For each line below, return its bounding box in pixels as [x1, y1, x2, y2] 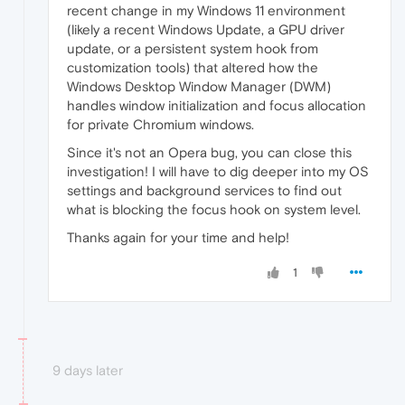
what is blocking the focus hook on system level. [67, 201, 361, 217]
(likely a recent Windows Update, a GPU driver [67, 21, 344, 37]
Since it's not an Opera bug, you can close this [67, 144, 352, 160]
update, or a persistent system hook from [67, 40, 318, 56]
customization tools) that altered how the [67, 59, 318, 75]
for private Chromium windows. [67, 116, 254, 132]
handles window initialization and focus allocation [67, 97, 366, 113]
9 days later [52, 362, 123, 378]
